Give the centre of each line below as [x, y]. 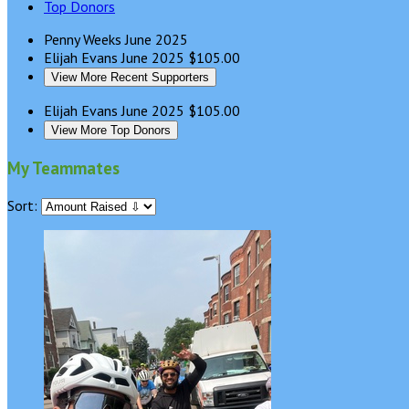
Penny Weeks [84, 40]
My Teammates [63, 168]
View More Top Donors [111, 131]
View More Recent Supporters [130, 78]
